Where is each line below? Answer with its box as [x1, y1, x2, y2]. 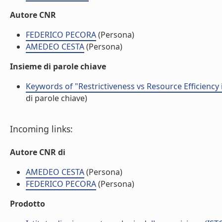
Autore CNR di [10, 147, 65, 158]
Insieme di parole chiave [10, 61, 106, 72]
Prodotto [10, 198, 45, 209]
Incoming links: [10, 123, 73, 135]
